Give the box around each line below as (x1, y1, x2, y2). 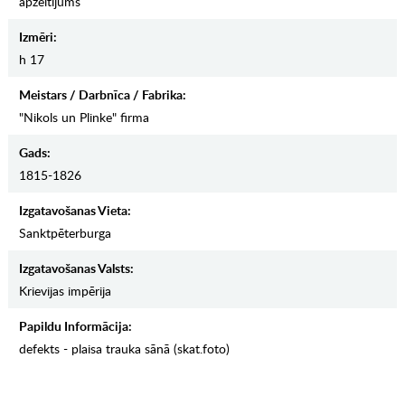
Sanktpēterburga (18, 224, 111, 242)
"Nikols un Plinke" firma (18, 108, 149, 127)
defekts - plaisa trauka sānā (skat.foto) (18, 340, 230, 358)
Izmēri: (18, 28, 57, 46)
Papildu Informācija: (18, 317, 132, 335)
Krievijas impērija (18, 282, 111, 300)
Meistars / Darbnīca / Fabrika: (18, 86, 186, 104)
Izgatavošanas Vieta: (18, 202, 131, 220)
